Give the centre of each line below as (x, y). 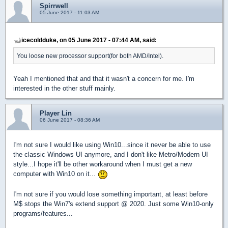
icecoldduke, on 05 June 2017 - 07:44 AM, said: (89, 40)
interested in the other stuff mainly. (64, 88)
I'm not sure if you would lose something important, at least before (110, 194)
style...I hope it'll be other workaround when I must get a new (103, 164)
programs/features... (43, 213)
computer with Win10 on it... (55, 174)
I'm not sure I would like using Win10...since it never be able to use (112, 145)
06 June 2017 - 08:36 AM (70, 120)
